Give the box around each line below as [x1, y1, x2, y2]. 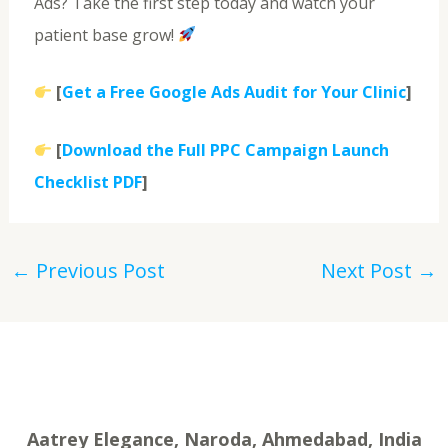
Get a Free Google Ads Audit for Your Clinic [61, 81, 406, 104]
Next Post [321, 256, 418, 284]
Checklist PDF [33, 170, 142, 193]
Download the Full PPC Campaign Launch [61, 138, 389, 161]
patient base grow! [33, 23, 178, 46]
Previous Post [30, 256, 165, 284]
